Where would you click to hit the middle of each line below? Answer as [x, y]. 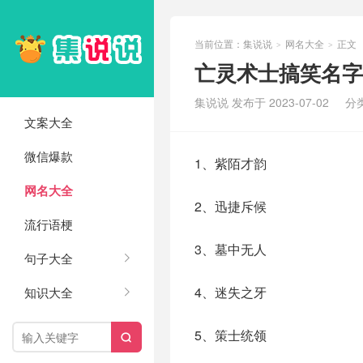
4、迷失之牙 [231, 292]
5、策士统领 [231, 335]
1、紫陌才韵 [231, 163]
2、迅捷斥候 [231, 206]
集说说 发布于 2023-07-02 [262, 102]
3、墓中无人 [231, 249]
